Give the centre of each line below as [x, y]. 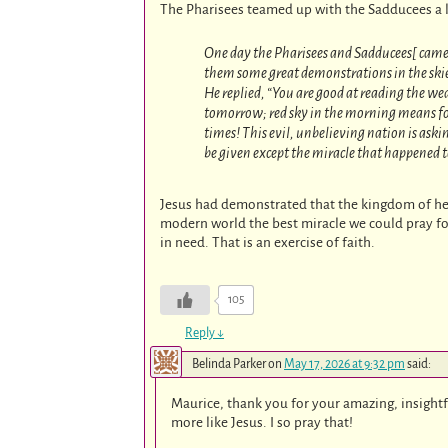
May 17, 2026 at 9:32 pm [344, 364]
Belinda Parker [229, 364]
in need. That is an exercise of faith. [268, 243]
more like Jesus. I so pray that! [262, 423]
